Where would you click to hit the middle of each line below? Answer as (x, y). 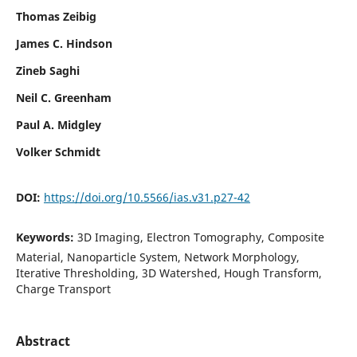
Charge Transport (63, 288)
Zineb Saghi (47, 70)
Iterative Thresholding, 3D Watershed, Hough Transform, (169, 273)
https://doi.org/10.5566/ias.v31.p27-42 (147, 197)
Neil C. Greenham (63, 97)
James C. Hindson (64, 43)
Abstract (43, 341)
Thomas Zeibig (56, 16)
